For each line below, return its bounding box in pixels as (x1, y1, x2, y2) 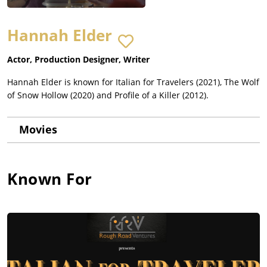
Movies (19, 122, 57, 137)
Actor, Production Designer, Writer (7, 54, 150, 66)
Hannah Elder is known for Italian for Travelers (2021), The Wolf (7, 76, 259, 88)
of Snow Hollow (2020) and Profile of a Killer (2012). (7, 89, 209, 101)
